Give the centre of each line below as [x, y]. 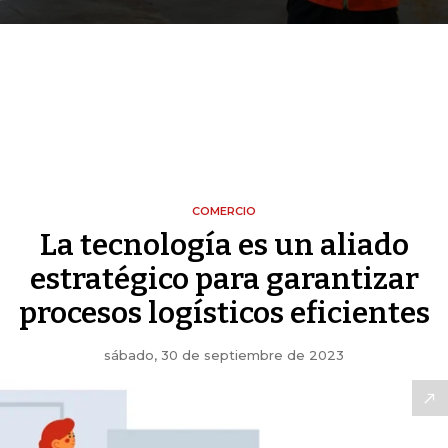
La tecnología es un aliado [224, 245]
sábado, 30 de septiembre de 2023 [224, 355]
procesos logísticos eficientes [224, 313]
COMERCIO [224, 211]
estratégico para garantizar [224, 279]
